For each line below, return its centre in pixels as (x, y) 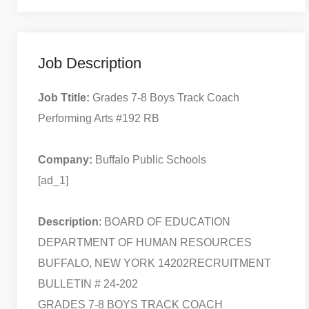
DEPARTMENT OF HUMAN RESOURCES (145, 242)
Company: (65, 159)
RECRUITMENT (230, 263)
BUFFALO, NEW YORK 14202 (113, 263)
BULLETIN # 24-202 (88, 283)
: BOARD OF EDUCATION (165, 221)
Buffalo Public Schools (149, 159)
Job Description (90, 63)
